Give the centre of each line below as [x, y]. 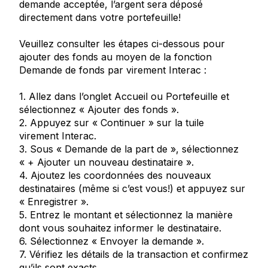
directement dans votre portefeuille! [100, 17]
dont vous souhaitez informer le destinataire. [120, 228]
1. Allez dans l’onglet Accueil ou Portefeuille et [124, 96]
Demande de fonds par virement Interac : [113, 70]
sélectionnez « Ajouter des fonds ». [99, 109]
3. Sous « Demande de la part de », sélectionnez [129, 149]
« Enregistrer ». [54, 202]
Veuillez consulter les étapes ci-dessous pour [122, 44]
